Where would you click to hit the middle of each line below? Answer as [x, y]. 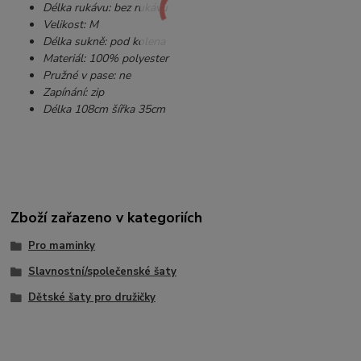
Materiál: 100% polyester [106, 58]
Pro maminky [61, 246]
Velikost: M [71, 24]
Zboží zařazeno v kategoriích [107, 218]
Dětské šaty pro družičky [91, 297]
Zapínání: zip [74, 92]
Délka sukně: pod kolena [104, 41]
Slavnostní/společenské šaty [102, 272]
